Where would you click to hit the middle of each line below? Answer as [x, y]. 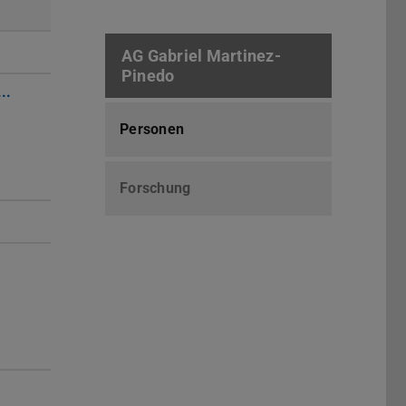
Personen [152, 130]
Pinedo [148, 75]
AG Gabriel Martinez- [201, 55]
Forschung [155, 188]
